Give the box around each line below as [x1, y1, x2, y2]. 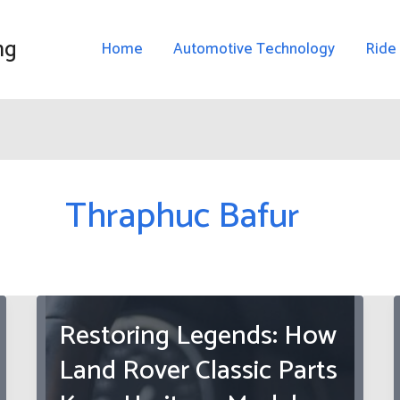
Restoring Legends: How [59, 313, 337, 358]
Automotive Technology [173, 37, 335, 62]
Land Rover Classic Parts [59, 348, 338, 393]
